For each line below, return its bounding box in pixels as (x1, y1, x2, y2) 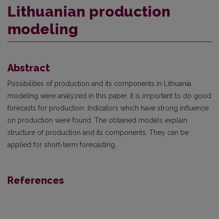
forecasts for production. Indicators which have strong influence (7, 104, 209, 112)
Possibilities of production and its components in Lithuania (7, 79, 191, 88)
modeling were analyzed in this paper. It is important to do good (7, 91, 211, 100)
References (7, 174, 64, 186)
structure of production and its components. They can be (7, 128, 189, 136)
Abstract (7, 62, 50, 74)
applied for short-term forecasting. (7, 140, 116, 149)
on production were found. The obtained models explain (7, 116, 187, 124)
